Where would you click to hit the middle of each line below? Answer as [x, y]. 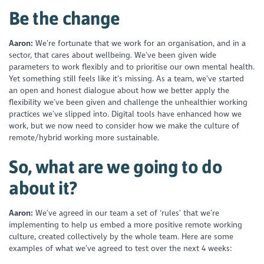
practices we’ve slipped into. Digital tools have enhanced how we [126, 114]
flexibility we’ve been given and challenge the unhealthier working [128, 103]
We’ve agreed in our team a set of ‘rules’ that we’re [126, 213]
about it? [45, 187]
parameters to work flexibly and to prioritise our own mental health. [132, 67]
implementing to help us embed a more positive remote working [126, 225]
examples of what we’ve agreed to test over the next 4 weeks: [122, 249]
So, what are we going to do [115, 166]
